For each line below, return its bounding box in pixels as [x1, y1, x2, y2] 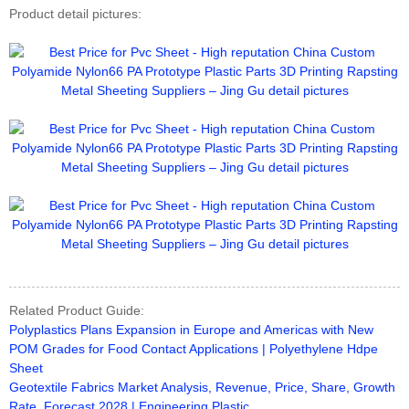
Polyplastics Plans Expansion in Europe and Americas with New [9, 321, 373, 337]
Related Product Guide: [9, 302, 144, 318]
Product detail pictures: [9, 5, 142, 21]
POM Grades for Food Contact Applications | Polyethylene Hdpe [9, 341, 378, 356]
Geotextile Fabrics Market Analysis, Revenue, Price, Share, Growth [9, 379, 395, 394]
